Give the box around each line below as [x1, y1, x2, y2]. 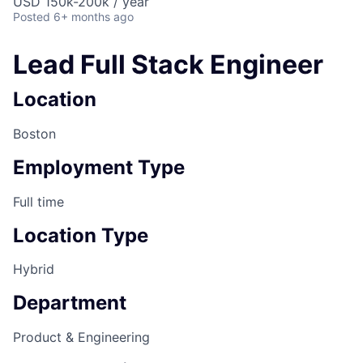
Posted [13, 9, 50, 23]
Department [13, 291, 126, 315]
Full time [13, 193, 64, 210]
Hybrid [13, 261, 54, 278]
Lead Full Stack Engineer [13, 48, 323, 80]
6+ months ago [53, 9, 134, 23]
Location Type [13, 223, 148, 247]
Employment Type [13, 155, 185, 179]
